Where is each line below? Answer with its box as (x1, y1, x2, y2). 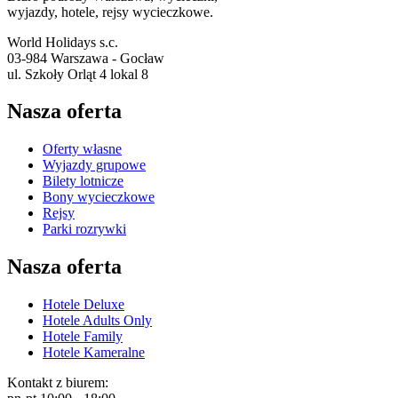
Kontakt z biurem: (7, 375, 108, 391)
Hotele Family (43, 329, 123, 345)
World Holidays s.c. (7, 34, 118, 50)
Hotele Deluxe (43, 297, 124, 313)
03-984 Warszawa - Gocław (7, 50, 164, 66)
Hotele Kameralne (43, 345, 145, 361)
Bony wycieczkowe (43, 189, 155, 205)
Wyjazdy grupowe (43, 157, 146, 173)
